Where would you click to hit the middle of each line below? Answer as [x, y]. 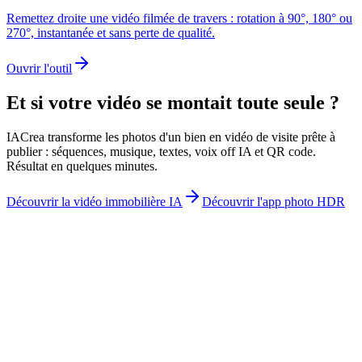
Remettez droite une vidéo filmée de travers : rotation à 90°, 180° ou [179, 18]
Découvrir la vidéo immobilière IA [95, 201]
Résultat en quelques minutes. [82, 166]
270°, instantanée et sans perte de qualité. [111, 32]
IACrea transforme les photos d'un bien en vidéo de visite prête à [171, 137]
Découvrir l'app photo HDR [274, 201]
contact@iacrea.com [58, 330]
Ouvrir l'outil [39, 68]
